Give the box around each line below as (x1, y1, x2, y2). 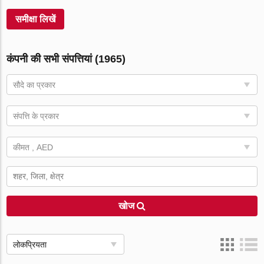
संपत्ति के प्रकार (13, 111, 60, 121)
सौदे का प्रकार (13, 80, 56, 90)
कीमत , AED (13, 143, 54, 152)
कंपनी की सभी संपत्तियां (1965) (6, 53, 126, 65)
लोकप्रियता (13, 240, 47, 249)
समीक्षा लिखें (15, 14, 56, 24)
